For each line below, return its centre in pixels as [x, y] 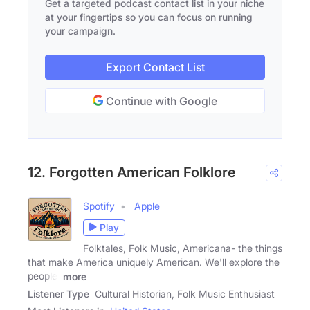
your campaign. [80, 30]
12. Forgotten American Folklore [132, 172]
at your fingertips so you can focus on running [149, 17]
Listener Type [58, 294]
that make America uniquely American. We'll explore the [154, 262]
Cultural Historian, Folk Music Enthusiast [185, 294]
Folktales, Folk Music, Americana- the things [183, 248]
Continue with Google [160, 101]
